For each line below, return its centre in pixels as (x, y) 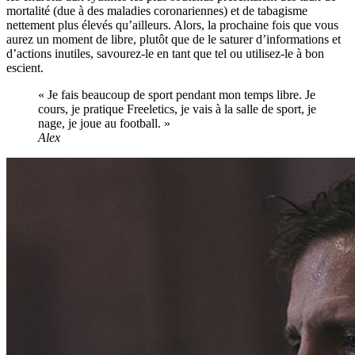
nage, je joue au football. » (104, 123)
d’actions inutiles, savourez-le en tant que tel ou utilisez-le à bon (165, 53)
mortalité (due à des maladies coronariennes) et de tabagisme (157, 10)
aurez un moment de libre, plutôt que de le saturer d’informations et (174, 39)
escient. (25, 67)
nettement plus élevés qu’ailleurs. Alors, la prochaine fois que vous (172, 25)
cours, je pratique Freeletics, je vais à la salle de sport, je (177, 109)
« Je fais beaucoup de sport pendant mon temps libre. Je (177, 94)
